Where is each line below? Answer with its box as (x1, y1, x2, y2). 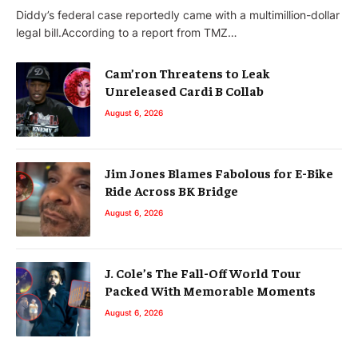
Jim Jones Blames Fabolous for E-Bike (105, 164, 333, 181)
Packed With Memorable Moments (105, 281, 316, 298)
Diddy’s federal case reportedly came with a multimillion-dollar (16, 7, 340, 22)
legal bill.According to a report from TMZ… (16, 25, 237, 39)
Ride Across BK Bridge (105, 181, 238, 198)
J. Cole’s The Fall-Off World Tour (105, 264, 301, 280)
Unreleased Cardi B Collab (105, 82, 264, 98)
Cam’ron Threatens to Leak (105, 64, 270, 81)
